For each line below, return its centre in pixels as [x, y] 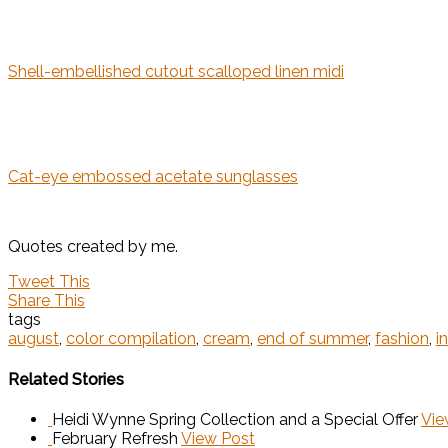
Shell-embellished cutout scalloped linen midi [176, 72]
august [33, 339]
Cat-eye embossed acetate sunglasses [153, 177]
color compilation [131, 339]
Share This [46, 301]
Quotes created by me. [93, 247]
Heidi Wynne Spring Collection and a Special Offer [235, 419]
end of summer [312, 339]
